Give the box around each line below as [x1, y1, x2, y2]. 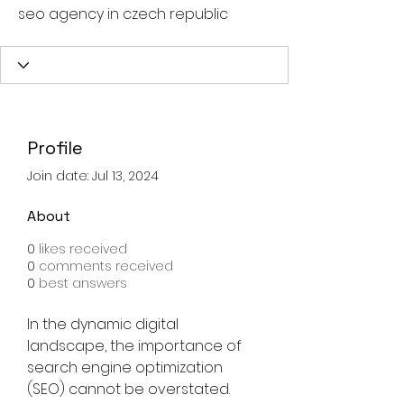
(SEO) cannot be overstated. [27, 379, 234, 399]
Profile [27, 136, 83, 160]
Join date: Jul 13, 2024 [27, 167, 159, 185]
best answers [39, 274, 127, 292]
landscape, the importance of [27, 335, 245, 356]
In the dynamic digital [27, 314, 182, 335]
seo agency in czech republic [18, 4, 228, 24]
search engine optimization [27, 357, 226, 378]
